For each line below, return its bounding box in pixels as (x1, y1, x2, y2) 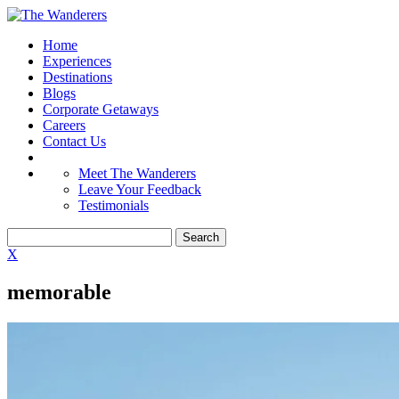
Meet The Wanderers (78, 166, 196, 181)
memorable (7, 280, 111, 304)
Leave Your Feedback (78, 182, 201, 197)
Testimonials (78, 198, 149, 213)
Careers (43, 118, 85, 133)
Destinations (43, 69, 112, 85)
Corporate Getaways (43, 102, 159, 117)
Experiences (43, 53, 111, 69)
